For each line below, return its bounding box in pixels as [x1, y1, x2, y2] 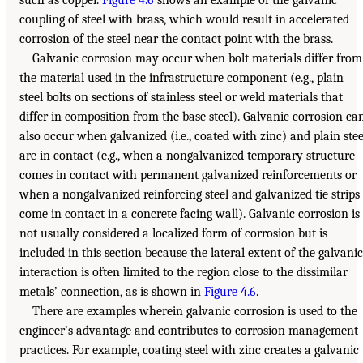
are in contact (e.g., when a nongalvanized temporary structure [19, 148, 355, 164]
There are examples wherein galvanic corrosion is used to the [32, 304, 357, 319]
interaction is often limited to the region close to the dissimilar [19, 265, 348, 280]
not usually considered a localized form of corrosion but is [19, 226, 327, 241]
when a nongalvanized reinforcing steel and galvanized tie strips [19, 187, 360, 203]
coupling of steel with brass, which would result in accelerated [19, 12, 349, 28]
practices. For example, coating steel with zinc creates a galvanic [19, 343, 359, 358]
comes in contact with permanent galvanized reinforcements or [19, 168, 357, 183]
